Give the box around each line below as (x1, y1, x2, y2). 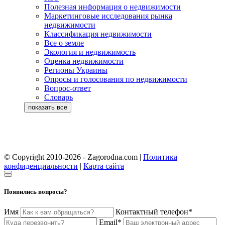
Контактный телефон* (116, 207, 192, 216)
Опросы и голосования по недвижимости (44, 75, 187, 84)
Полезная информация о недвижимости (44, 3, 181, 12)
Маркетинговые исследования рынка (44, 12, 172, 21)
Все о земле (44, 39, 84, 48)
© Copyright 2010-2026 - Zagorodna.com (4, 153, 140, 162)
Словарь (44, 93, 73, 102)
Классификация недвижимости (44, 30, 152, 39)
